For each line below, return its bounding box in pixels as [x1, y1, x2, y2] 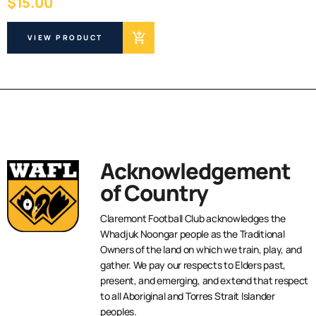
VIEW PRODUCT [27, 32, 103, 43]
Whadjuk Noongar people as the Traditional [100, 226, 285, 241]
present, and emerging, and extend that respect [100, 273, 309, 287]
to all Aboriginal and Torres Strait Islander [100, 288, 275, 303]
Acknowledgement [100, 155, 291, 186]
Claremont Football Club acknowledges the [100, 211, 286, 225]
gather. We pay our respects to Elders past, [100, 257, 286, 272]
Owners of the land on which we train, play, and [100, 242, 302, 256]
